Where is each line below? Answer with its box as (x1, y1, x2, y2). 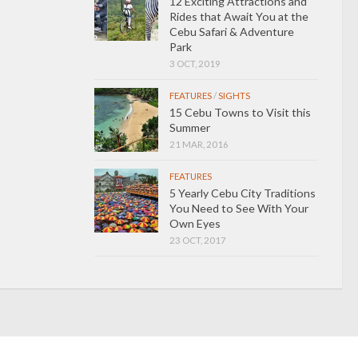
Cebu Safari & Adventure (169, 24, 294, 38)
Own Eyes (169, 216, 221, 230)
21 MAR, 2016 (169, 138, 229, 149)
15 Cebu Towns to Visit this (169, 105, 311, 119)
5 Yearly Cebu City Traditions (169, 185, 316, 200)
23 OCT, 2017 (169, 234, 226, 245)
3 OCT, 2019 (169, 58, 221, 69)
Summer (169, 120, 210, 134)
